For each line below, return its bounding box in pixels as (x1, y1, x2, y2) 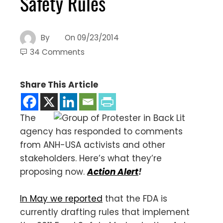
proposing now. (20, 165, 87, 178)
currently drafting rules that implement (20, 206, 190, 218)
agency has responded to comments (20, 125, 183, 137)
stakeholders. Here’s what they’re (20, 152, 162, 164)
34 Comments (30, 46, 85, 57)
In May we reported (20, 192, 103, 205)
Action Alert (87, 165, 138, 178)
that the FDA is (103, 192, 167, 205)
